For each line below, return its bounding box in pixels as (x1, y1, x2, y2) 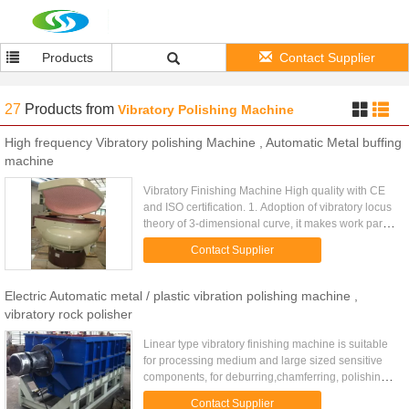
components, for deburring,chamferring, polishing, (143, 371, 391, 383)
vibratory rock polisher (5, 307, 132, 321)
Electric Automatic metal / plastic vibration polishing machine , (5, 288, 358, 303)
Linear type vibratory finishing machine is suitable (143, 338, 389, 351)
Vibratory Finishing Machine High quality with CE (143, 184, 386, 197)
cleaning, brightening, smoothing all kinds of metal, (143, 387, 395, 400)
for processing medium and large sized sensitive (143, 354, 383, 367)
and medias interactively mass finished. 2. (143, 234, 351, 246)
